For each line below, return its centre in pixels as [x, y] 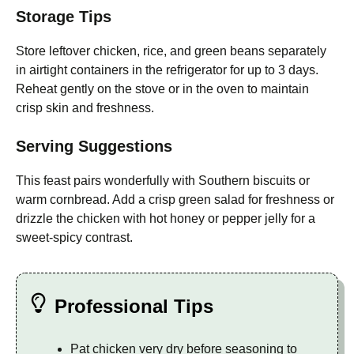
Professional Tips [134, 307]
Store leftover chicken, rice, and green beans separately [171, 51]
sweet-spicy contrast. [74, 238]
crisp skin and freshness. [85, 108]
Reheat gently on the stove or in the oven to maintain [162, 89]
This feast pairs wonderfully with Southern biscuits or [163, 181]
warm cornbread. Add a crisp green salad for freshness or [175, 200]
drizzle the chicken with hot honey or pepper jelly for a [166, 219]
